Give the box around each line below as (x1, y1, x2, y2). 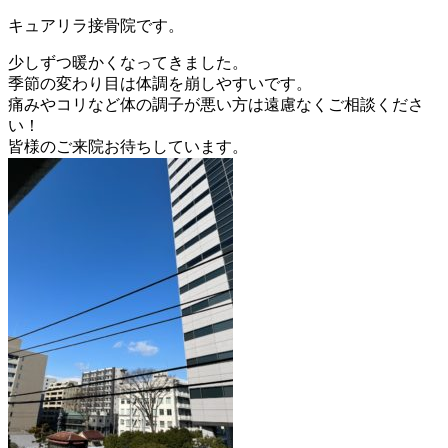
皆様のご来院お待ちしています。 (8, 138, 248, 156)
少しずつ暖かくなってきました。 (8, 54, 248, 72)
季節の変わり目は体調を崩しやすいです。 (8, 75, 312, 93)
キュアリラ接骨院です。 (8, 17, 184, 35)
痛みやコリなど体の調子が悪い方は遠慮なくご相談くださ (8, 96, 424, 114)
